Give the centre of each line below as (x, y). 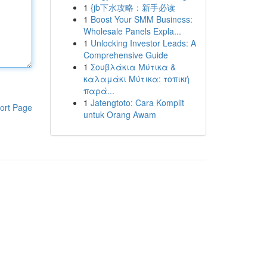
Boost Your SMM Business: (141, 19)
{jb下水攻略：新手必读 (133, 7)
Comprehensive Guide (125, 55)
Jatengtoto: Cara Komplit (137, 103)
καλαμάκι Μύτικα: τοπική (136, 79)
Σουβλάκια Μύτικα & (133, 67)
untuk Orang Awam (119, 114)
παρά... (99, 91)
